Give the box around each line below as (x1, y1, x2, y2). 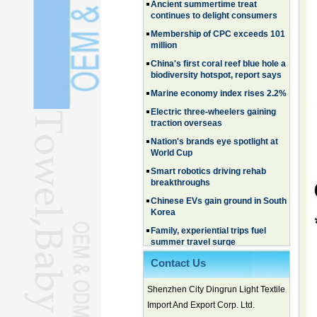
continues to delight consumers (151, 276, 277, 286)
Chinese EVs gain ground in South (151, 175, 287, 185)
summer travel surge (151, 217, 236, 226)
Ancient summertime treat (151, 265, 257, 275)
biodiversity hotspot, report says (151, 50, 282, 59)
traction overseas (151, 98, 222, 108)
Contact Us (151, 257, 206, 269)
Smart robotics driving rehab (151, 146, 266, 156)
